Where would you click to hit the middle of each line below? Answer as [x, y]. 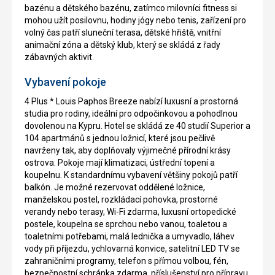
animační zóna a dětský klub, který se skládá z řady [122, 45]
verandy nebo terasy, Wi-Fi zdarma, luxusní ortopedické [130, 211]
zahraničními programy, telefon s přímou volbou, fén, [126, 261]
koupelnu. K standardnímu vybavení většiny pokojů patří [131, 175]
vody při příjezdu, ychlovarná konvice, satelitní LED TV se [132, 248]
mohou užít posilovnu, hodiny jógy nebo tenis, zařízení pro [135, 20]
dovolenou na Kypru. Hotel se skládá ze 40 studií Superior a [137, 126]
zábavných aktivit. [59, 57]
